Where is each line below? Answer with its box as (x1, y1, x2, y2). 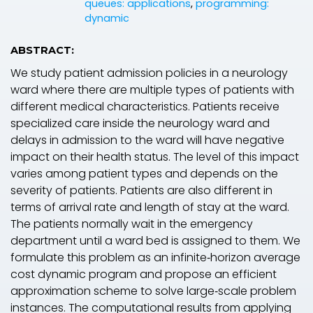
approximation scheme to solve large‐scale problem (10, 282, 296, 299)
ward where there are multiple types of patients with (10, 81, 294, 98)
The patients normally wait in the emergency (10, 215, 253, 232)
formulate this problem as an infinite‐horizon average (10, 249, 300, 265)
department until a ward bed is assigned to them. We (10, 232, 300, 249)
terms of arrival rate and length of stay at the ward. (10, 198, 289, 215)
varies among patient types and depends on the (10, 165, 278, 182)
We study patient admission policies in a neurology (10, 64, 288, 81)
